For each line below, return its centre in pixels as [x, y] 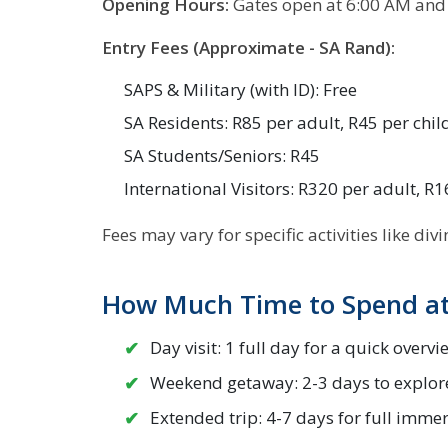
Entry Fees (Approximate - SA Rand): [248, 47]
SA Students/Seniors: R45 [222, 155]
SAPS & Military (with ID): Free [240, 89]
